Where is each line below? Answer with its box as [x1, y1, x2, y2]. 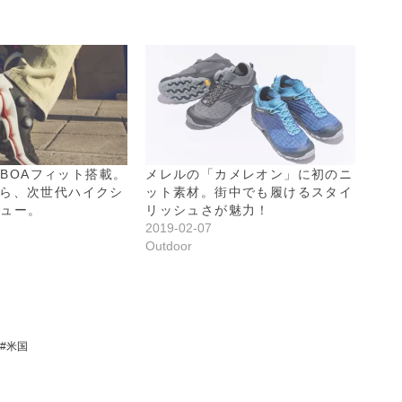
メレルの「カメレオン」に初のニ [145, 166, 354, 181]
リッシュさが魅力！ [145, 202, 270, 217]
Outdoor [145, 238, 193, 253]
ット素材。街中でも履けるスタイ [145, 184, 354, 199]
